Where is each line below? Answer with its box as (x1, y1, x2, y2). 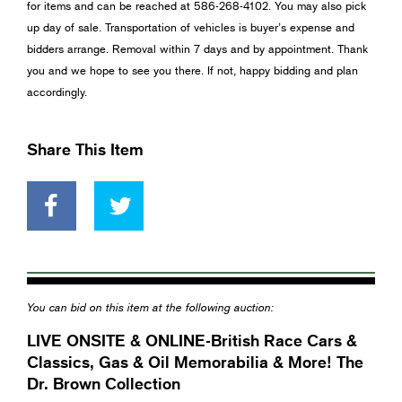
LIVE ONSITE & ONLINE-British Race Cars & (27, 330, 357, 351)
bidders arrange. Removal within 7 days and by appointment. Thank (27, 41, 368, 57)
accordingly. (27, 84, 87, 100)
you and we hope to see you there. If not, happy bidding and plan (27, 63, 358, 78)
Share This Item (27, 139, 144, 160)
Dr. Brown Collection (27, 373, 180, 394)
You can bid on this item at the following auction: (27, 300, 274, 315)
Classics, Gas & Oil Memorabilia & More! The (27, 352, 363, 372)
